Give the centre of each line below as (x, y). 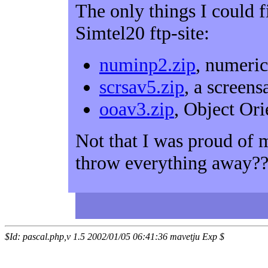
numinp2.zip (147, 65)
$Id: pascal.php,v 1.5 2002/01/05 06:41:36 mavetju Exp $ (115, 237)
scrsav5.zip (142, 87)
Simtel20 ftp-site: (142, 33)
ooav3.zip (137, 109)
